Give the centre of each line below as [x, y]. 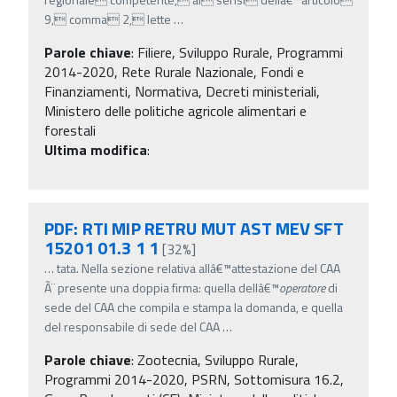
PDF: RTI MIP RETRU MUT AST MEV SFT [194, 228]
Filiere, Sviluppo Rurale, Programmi [240, 52]
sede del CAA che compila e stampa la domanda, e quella [194, 307]
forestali [70, 130]
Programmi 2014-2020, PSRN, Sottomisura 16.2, [194, 379]
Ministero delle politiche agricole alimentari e [175, 110]
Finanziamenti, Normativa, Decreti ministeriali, [182, 91]
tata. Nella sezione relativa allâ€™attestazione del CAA [198, 268]
